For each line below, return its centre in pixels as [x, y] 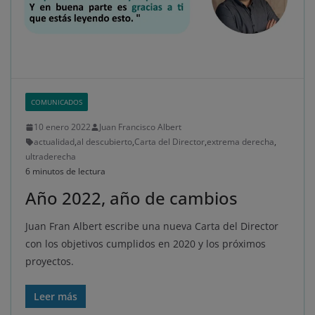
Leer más [56, 297]
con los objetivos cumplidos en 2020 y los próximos [146, 244]
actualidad [54, 142]
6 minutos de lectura [65, 172]
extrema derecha [240, 142]
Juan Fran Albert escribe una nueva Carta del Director [152, 226]
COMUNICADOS [57, 102]
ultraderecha [51, 157]
